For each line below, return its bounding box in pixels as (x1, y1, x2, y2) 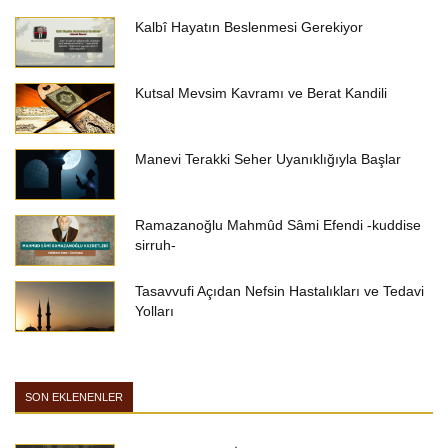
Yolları (135, 303, 174, 319)
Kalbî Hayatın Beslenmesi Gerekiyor (135, 19, 363, 35)
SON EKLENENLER (25, 391, 123, 403)
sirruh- (135, 237, 176, 253)
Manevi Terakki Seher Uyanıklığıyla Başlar (135, 151, 401, 167)
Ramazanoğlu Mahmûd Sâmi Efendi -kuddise (135, 217, 421, 233)
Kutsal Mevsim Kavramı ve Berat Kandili (135, 85, 387, 101)
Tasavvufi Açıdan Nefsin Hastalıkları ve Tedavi (135, 283, 424, 299)
